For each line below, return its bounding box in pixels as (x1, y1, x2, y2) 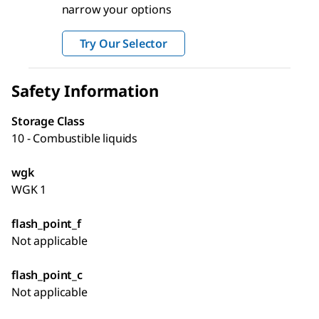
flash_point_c (11, 266, 83, 283)
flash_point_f (11, 215, 81, 231)
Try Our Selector (79, 35, 167, 51)
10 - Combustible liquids (11, 130, 138, 146)
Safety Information (11, 79, 159, 101)
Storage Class (11, 113, 85, 129)
